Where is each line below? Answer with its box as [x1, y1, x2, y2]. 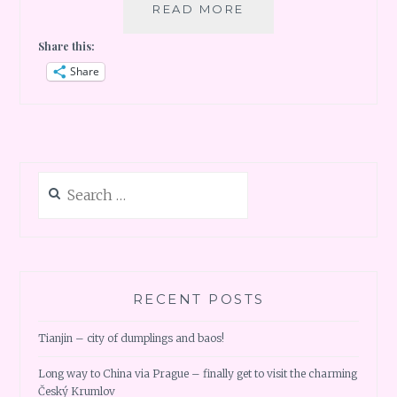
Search [37, 173, 74, 187]
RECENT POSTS [132, 290, 265, 307]
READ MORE [152, 2, 245, 17]
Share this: [38, 39, 96, 54]
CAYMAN [243, 40, 308, 55]
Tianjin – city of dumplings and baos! [38, 331, 225, 346]
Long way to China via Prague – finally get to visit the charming [38, 367, 358, 381]
